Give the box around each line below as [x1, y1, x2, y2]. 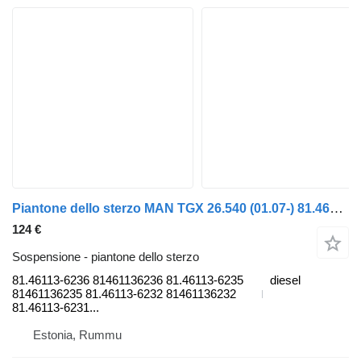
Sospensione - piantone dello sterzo [12, 250, 199, 264]
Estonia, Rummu [33, 328, 122, 342]
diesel [270, 273, 301, 288]
